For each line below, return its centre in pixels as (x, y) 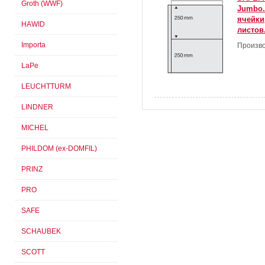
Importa (33, 45)
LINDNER (37, 107)
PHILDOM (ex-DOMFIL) (59, 148)
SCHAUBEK (41, 231)
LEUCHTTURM (46, 86)
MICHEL (35, 128)
